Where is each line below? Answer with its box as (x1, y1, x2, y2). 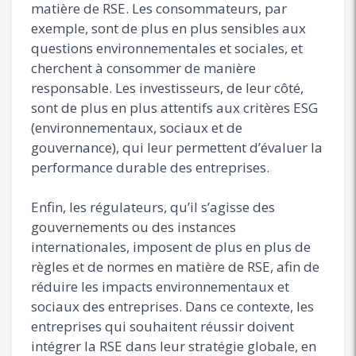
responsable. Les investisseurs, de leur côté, (31, 78, 304, 97)
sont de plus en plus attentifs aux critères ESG (31, 98, 318, 117)
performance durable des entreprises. (31, 157, 269, 176)
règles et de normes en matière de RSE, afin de (31, 257, 319, 276)
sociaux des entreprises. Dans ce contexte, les (31, 296, 314, 315)
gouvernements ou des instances (31, 217, 236, 236)
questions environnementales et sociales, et (31, 38, 303, 57)
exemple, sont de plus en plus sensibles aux (31, 18, 306, 37)
